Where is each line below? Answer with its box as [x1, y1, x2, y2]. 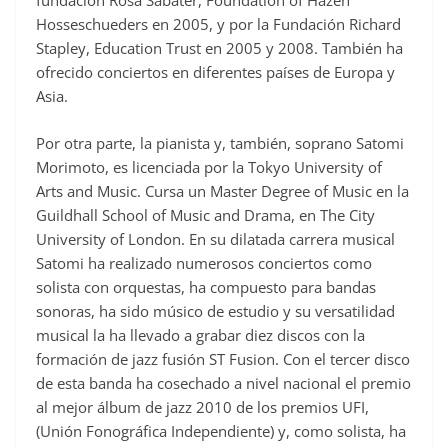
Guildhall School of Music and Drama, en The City [36, 204, 375, 225]
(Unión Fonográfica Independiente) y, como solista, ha [36, 420, 406, 441]
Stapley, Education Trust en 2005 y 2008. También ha [36, 38, 403, 59]
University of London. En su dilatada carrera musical [36, 228, 395, 249]
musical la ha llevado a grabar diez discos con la [36, 324, 365, 345]
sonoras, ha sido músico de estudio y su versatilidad [36, 300, 395, 321]
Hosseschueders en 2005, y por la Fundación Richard [36, 14, 401, 35]
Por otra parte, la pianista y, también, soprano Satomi [36, 132, 404, 153]
